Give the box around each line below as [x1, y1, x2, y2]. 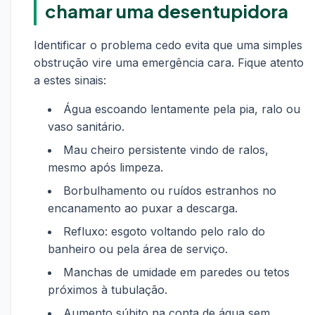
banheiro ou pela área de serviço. [48, 242, 228, 256]
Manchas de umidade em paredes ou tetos [63, 265, 290, 279]
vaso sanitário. [48, 120, 124, 134]
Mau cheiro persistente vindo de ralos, [63, 143, 269, 157]
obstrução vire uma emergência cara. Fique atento [34, 56, 304, 70]
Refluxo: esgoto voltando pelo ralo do [63, 224, 265, 238]
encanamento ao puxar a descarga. [48, 201, 238, 215]
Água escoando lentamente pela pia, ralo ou [63, 102, 300, 116]
